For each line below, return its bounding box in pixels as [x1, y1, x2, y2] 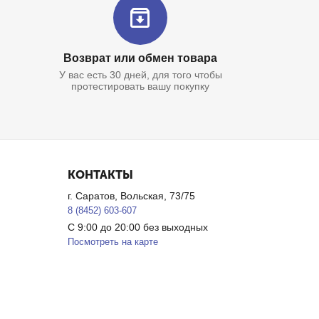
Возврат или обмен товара [63, 52, 218, 64]
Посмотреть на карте [68, 236, 159, 247]
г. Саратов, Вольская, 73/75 [68, 190, 196, 202]
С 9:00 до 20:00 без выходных [68, 221, 209, 233]
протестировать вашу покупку [71, 80, 210, 92]
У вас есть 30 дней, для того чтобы [58, 69, 222, 80]
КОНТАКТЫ [68, 168, 134, 182]
